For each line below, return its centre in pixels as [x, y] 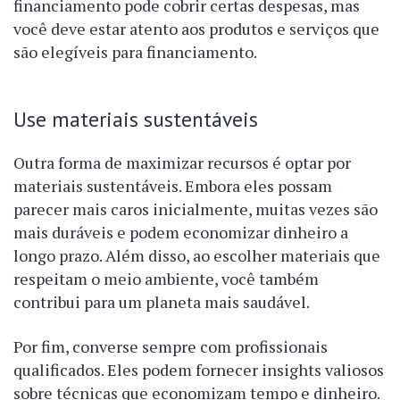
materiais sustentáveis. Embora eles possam [173, 186]
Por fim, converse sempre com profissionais [171, 347]
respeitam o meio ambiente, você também [166, 279]
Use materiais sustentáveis [136, 119]
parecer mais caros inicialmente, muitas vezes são [196, 209]
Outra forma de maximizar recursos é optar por [182, 163]
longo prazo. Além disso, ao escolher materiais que [197, 256]
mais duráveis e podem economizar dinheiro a [181, 233]
